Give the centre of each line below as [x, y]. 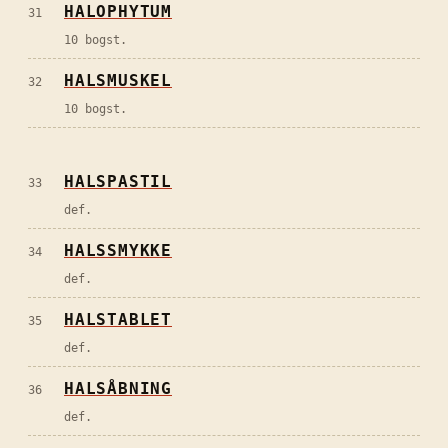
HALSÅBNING [118, 388]
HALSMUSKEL [118, 80]
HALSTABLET [118, 319]
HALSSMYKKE [118, 250]
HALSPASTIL [118, 181]
